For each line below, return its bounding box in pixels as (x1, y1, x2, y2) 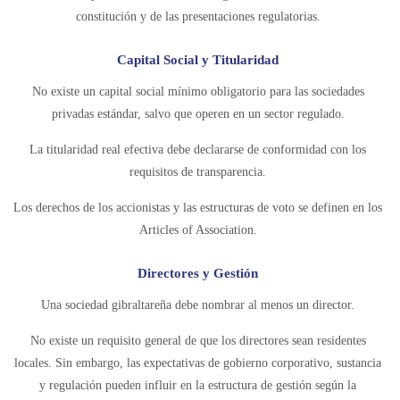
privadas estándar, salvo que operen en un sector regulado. (51, 107, 345, 121)
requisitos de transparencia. (129, 165, 266, 179)
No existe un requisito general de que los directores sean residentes (29, 334, 366, 347)
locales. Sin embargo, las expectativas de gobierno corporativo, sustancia (14, 356, 381, 370)
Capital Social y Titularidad (117, 53, 279, 67)
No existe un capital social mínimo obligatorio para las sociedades (31, 85, 364, 98)
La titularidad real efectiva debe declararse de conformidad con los (29, 143, 366, 156)
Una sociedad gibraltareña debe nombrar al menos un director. (41, 298, 354, 312)
